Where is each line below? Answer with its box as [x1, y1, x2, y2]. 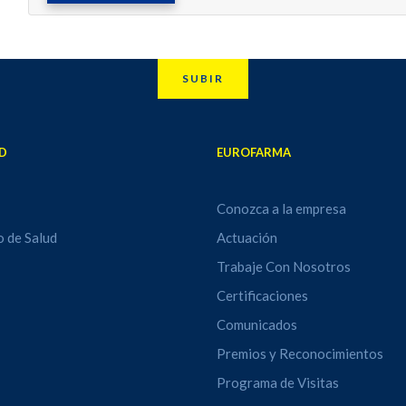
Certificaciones [216, 287, 308, 304]
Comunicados [216, 316, 297, 333]
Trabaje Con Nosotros [216, 258, 351, 275]
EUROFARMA [216, 145, 291, 159]
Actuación [216, 229, 277, 246]
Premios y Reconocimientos [216, 345, 383, 362]
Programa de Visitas [216, 374, 339, 391]
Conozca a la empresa [216, 200, 346, 217]
